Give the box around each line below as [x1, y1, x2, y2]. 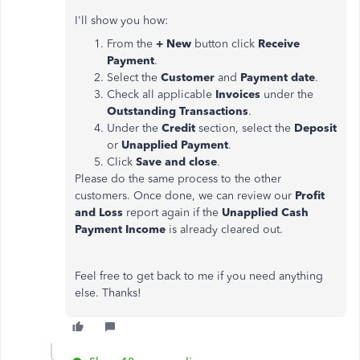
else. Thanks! [75, 286, 141, 300]
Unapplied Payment [121, 138, 228, 152]
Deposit [294, 121, 337, 135]
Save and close [136, 155, 217, 169]
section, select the [198, 121, 294, 135]
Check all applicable [107, 88, 215, 101]
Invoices [215, 88, 264, 101]
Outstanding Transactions [107, 104, 248, 118]
